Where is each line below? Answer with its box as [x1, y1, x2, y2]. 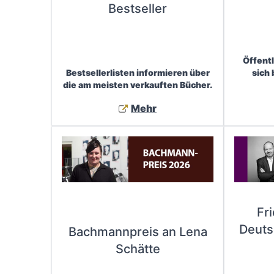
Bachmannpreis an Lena [68, 224, 207, 240]
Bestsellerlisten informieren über [65, 67, 210, 78]
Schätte [115, 242, 160, 257]
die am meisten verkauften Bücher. [63, 79, 212, 90]
